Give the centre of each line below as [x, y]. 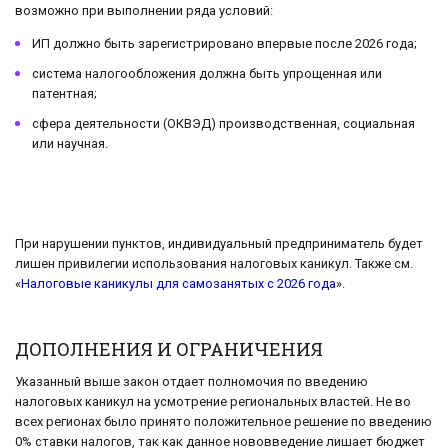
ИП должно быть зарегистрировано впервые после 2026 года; [224, 43]
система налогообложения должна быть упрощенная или [207, 73]
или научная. [70, 143]
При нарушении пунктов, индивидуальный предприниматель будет [219, 243]
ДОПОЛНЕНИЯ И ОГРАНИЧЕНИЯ [169, 348]
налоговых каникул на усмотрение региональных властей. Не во [213, 401]
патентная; [64, 93]
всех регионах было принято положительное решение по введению [223, 421]
